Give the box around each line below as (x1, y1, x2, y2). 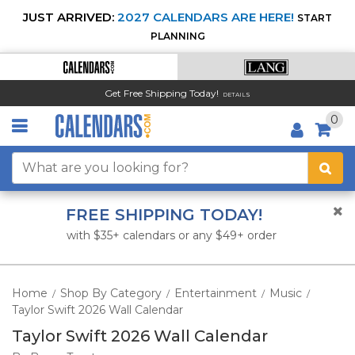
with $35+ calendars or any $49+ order (67, 228, 277, 242)
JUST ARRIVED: (23, 10, 114, 25)
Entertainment (174, 286, 257, 300)
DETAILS (223, 90, 250, 98)
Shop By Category (60, 286, 162, 300)
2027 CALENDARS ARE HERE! (117, 10, 294, 25)
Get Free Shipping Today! (105, 86, 219, 99)
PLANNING (150, 30, 205, 42)
